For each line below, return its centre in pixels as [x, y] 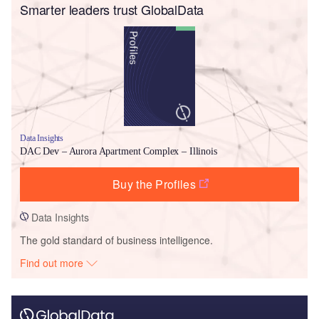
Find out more [53, 262]
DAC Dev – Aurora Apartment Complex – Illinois [119, 151]
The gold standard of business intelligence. [116, 240]
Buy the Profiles [154, 184]
